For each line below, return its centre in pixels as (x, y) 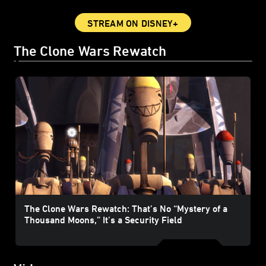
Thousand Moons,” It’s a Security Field (103, 220)
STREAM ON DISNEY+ (133, 23)
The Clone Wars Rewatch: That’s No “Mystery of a (126, 209)
